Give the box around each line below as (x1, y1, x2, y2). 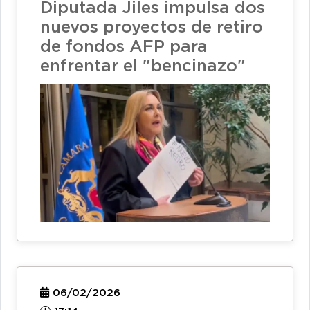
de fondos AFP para (40, 39, 208, 55)
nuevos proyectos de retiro (40, 19, 263, 35)
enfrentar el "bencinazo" (40, 58, 246, 74)
